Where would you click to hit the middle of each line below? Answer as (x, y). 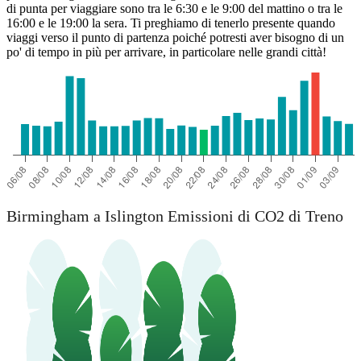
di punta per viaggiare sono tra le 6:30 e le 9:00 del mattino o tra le (174, 9)
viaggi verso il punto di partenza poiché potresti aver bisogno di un (175, 38)
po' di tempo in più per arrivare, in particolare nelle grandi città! (166, 52)
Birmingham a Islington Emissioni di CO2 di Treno (175, 216)
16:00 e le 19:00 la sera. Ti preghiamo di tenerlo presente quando (171, 23)
